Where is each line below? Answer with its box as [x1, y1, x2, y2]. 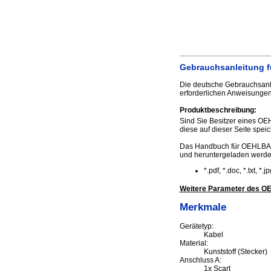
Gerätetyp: [179, 222, 214, 231]
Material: [179, 239, 208, 248]
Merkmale [179, 201, 226, 214]
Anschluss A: [179, 256, 221, 265]
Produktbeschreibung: [179, 106, 256, 114]
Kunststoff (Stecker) [203, 247, 267, 256]
